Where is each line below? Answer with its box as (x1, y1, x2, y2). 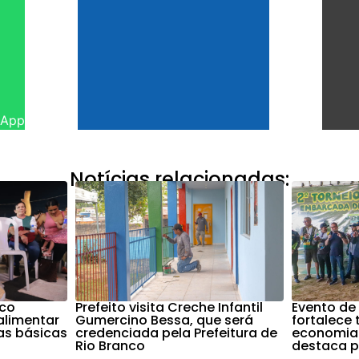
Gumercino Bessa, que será (75, 311, 253, 330)
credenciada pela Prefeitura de (75, 324, 277, 343)
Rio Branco (75, 337, 145, 356)
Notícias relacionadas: (70, 166, 289, 193)
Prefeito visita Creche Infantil (75, 298, 263, 317)
